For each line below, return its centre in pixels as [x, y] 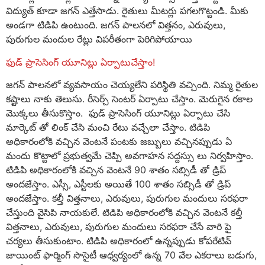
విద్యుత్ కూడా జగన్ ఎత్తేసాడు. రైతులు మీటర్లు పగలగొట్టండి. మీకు [127, 11]
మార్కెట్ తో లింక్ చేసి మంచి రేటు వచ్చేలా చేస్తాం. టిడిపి [108, 127]
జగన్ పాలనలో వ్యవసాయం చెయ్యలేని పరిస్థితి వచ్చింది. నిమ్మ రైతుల [132, 84]
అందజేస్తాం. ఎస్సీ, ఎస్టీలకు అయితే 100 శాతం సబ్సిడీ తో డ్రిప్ [118, 184]
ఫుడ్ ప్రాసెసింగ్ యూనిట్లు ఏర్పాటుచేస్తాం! [80, 62]
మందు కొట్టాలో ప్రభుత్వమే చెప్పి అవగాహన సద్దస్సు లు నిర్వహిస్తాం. [130, 155]
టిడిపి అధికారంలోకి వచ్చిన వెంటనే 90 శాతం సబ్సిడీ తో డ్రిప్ [116, 169]
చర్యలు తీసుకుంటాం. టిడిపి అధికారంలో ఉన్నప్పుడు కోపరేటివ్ [119, 240]
